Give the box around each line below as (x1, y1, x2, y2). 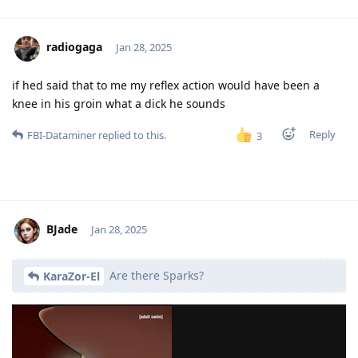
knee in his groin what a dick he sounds (12, 95, 225, 111)
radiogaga (46, 39, 102, 55)
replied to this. (96, 127, 166, 142)
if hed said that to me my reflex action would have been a (12, 77, 320, 93)
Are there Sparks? (106, 267, 204, 283)
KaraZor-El (43, 268, 100, 284)
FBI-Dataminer (27, 127, 96, 142)
